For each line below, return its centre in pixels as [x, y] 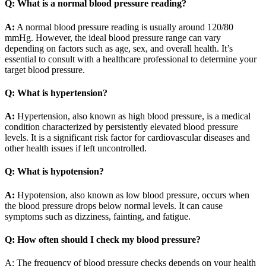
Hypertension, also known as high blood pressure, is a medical [133, 116]
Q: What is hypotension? [54, 172]
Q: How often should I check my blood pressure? [103, 239]
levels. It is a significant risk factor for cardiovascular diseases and [127, 138]
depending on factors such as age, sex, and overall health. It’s [119, 48]
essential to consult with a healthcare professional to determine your [131, 59]
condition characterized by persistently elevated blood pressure [121, 127]
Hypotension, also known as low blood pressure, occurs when [132, 195]
